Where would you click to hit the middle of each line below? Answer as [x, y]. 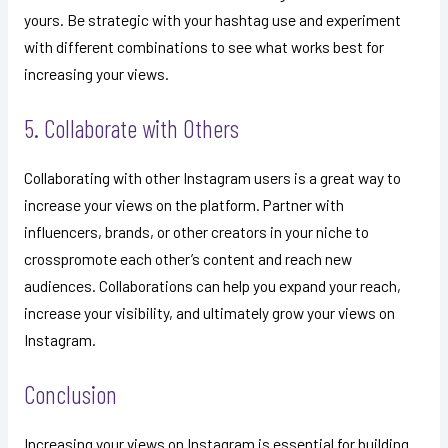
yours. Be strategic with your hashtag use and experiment [212, 19]
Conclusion [70, 393]
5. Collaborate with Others [131, 127]
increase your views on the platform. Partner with [183, 204]
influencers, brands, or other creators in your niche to [196, 231]
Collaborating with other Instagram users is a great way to [212, 177]
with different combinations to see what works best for [203, 46]
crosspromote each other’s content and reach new [187, 258]
